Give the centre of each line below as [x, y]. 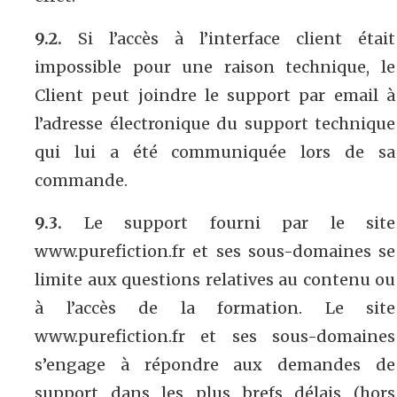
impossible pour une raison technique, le [215, 66]
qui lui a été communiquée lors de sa [215, 152]
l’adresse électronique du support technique [215, 123]
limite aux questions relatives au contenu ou [215, 279]
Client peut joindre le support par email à [215, 95]
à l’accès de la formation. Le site [215, 307]
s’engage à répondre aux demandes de [215, 364]
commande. [81, 180]
